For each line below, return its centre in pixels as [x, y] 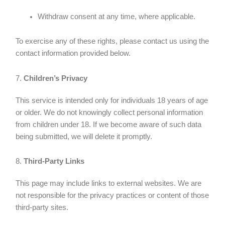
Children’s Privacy [56, 78]
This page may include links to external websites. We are [109, 184]
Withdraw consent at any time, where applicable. [117, 16]
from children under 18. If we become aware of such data [109, 124]
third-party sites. [42, 208]
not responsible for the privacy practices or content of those [113, 196]
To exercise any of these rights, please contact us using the [113, 41]
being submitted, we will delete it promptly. [84, 136]
